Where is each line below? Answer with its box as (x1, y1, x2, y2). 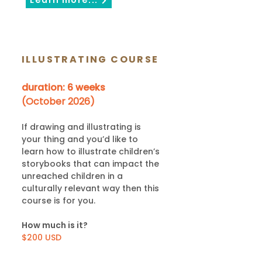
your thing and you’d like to (22, 133, 138, 145)
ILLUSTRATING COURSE (22, 53, 159, 66)
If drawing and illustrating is (22, 121, 141, 133)
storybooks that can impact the (22, 158, 159, 170)
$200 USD (22, 232, 61, 243)
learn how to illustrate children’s (22, 146, 160, 157)
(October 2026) (22, 95, 95, 108)
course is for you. (22, 195, 95, 206)
